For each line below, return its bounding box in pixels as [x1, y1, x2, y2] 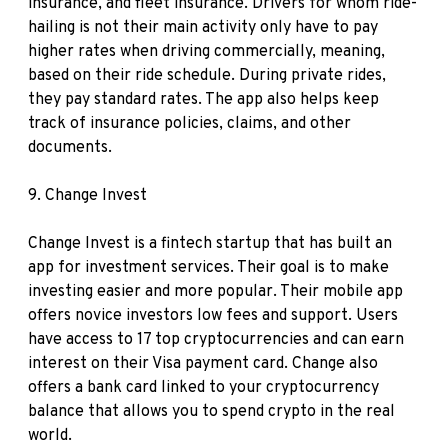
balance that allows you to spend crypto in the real [28, 402, 395, 422]
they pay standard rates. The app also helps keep [28, 90, 379, 110]
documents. [28, 138, 112, 158]
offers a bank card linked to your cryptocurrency [28, 378, 379, 398]
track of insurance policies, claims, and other [28, 114, 351, 134]
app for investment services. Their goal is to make [28, 258, 389, 278]
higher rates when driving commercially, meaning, [28, 42, 385, 62]
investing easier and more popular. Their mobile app [28, 282, 403, 302]
